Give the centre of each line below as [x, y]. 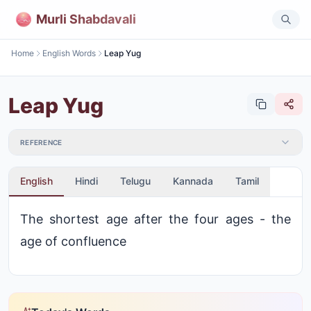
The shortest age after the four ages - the [155, 219]
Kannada [193, 181]
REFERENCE [41, 142]
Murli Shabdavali [86, 19]
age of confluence [73, 241]
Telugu [135, 181]
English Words [69, 53]
